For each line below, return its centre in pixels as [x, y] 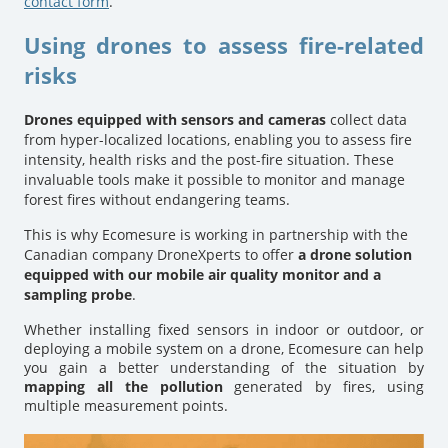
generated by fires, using [323, 386]
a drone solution [355, 254]
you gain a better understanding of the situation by [224, 367]
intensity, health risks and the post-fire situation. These [209, 159]
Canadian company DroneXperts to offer [161, 254]
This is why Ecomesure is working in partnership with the [216, 234]
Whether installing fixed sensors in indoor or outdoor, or [224, 329]
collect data [366, 119]
